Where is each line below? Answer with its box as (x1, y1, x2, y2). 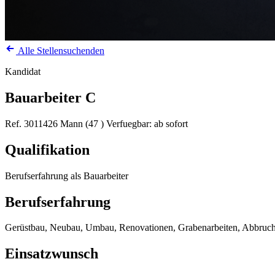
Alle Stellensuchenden (16, 45, 104, 56)
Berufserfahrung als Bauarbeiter (5, 170, 128, 181)
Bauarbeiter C (5, 89, 96, 106)
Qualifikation (5, 141, 90, 158)
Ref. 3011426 (5, 118, 58, 129)
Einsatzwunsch (5, 246, 98, 262)
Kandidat (5, 66, 41, 77)
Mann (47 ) (60, 118, 104, 129)
